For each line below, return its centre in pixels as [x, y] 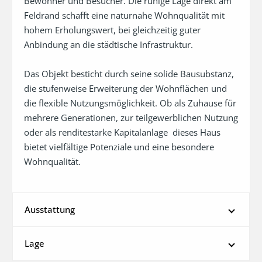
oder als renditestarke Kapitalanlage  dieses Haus [122, 132]
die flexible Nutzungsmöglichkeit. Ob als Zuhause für [130, 103]
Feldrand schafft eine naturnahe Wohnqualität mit [124, 15]
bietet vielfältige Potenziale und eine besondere [119, 147]
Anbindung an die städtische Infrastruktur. [108, 45]
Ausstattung [50, 210]
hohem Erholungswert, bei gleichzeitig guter [112, 30]
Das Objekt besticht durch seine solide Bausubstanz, [129, 74]
